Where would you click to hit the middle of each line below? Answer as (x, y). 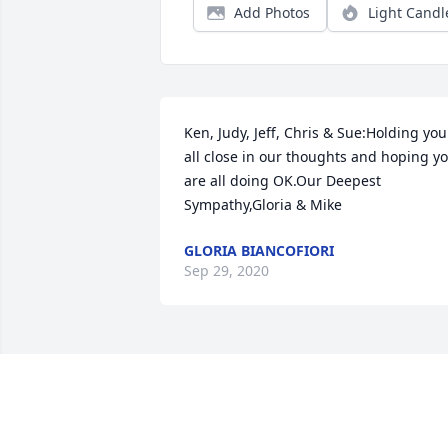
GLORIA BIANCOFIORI (259, 251)
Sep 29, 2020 (226, 271)
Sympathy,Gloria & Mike (263, 205)
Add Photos (272, 13)
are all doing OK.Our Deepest (282, 181)
